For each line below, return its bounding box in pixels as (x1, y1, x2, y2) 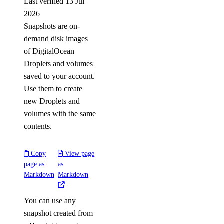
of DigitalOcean (24, 47, 74, 55)
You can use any (24, 196, 76, 205)
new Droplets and (24, 97, 80, 105)
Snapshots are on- (24, 22, 80, 30)
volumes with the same (24, 109, 96, 118)
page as (24, 160, 44, 168)
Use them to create (24, 84, 82, 93)
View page (63, 150, 95, 157)
